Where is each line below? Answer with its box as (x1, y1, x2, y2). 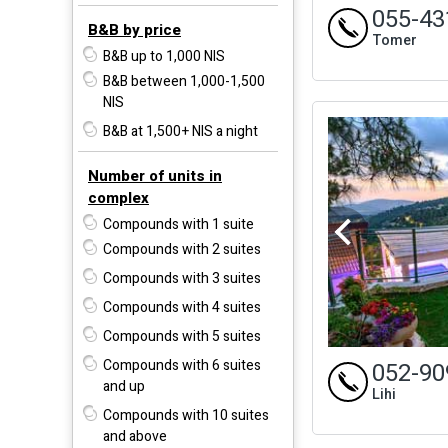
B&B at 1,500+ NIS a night (103, 120, 258, 142)
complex (88, 186, 149, 209)
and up (103, 375, 145, 397)
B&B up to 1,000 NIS (103, 45, 225, 67)
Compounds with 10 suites (103, 404, 269, 426)
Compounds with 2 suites (103, 238, 261, 260)
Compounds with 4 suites (103, 296, 261, 318)
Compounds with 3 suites (103, 267, 261, 289)
